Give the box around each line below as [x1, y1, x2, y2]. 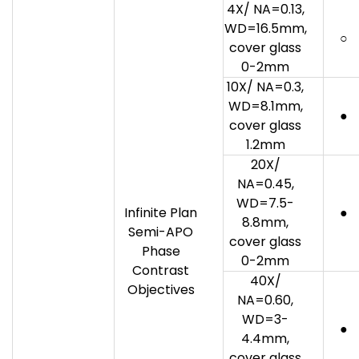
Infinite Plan [124, 203, 197, 222]
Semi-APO [128, 222, 193, 241]
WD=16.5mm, [224, 18, 307, 38]
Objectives [127, 280, 195, 299]
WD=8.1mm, [228, 96, 303, 115]
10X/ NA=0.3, [227, 77, 304, 96]
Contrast [132, 260, 189, 280]
